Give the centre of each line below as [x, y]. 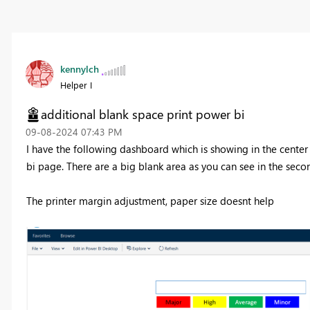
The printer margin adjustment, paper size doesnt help [150, 201]
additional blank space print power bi [142, 115]
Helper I [76, 85]
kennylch [79, 69]
